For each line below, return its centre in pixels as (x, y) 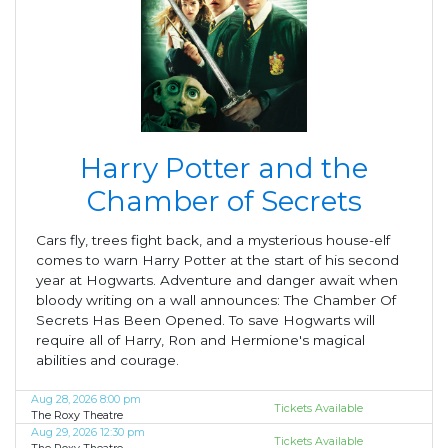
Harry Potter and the (224, 168)
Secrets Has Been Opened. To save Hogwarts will (205, 320)
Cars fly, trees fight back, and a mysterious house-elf (213, 240)
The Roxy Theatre (77, 415)
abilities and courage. (107, 360)
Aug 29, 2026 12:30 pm (88, 432)
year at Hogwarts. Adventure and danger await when (217, 280)
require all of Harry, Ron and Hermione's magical (200, 340)
